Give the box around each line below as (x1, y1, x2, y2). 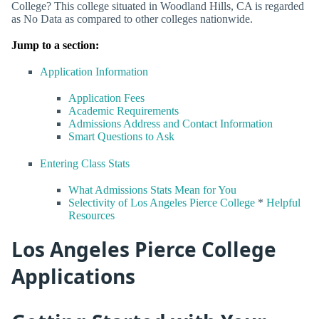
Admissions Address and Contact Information (68, 117, 273, 130)
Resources (68, 209, 115, 221)
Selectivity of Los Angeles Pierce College (68, 196, 255, 209)
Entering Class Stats (40, 157, 130, 169)
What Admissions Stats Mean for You (68, 183, 236, 196)
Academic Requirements (68, 105, 179, 117)
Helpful (266, 196, 300, 209)
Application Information (40, 66, 148, 78)
